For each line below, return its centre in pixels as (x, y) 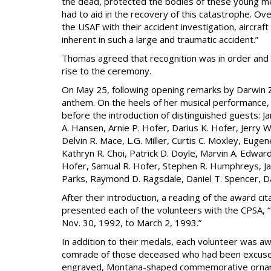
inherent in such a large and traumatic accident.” (160, 39)
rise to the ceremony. (106, 71)
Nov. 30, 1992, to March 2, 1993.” (132, 223)
